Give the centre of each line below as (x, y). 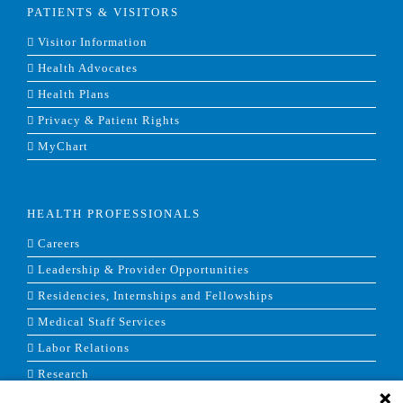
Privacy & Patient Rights (109, 121)
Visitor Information (93, 43)
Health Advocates (88, 69)
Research (63, 375)
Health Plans (74, 95)
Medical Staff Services (102, 322)
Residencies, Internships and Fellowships (156, 296)
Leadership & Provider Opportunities (143, 270)
